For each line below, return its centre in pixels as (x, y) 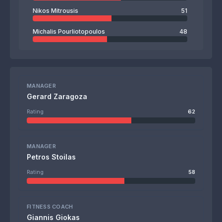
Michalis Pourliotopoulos (69, 31)
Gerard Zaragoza (57, 96)
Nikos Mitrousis (55, 11)
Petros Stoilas (51, 157)
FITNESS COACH (50, 207)
